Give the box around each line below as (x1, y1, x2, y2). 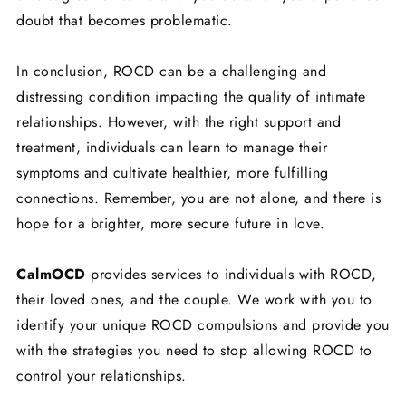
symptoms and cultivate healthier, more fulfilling (16, 162, 329, 184)
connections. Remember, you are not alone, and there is (16, 188, 381, 209)
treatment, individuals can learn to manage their (16, 137, 327, 159)
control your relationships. (16, 365, 187, 387)
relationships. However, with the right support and (16, 111, 341, 133)
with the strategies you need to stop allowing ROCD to (16, 340, 372, 362)
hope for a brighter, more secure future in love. (16, 213, 324, 235)
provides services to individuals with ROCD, (85, 264, 377, 285)
